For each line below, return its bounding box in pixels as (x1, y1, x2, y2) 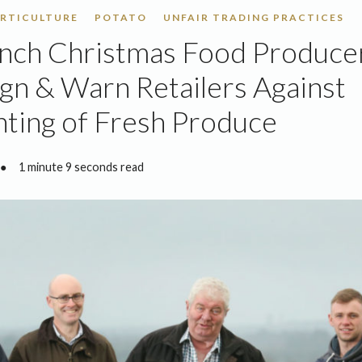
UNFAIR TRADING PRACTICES (163, 11, 344, 24)
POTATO (95, 11, 147, 24)
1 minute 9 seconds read (19, 160, 144, 175)
